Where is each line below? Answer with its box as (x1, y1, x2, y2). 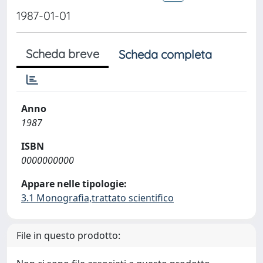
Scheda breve (26, 46, 99, 61)
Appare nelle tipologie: (21, 177, 127, 190)
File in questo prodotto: (16, 229, 120, 242)
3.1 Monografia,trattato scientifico (21, 191, 174, 204)
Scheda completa (119, 47, 212, 62)
